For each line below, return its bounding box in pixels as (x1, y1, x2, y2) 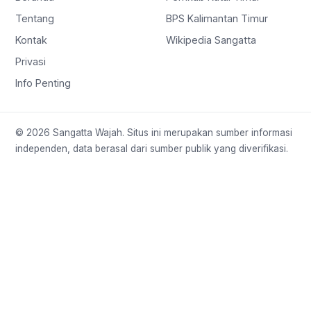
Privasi (15, 55, 46, 67)
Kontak (15, 33, 47, 46)
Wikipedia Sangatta (166, 33, 256, 46)
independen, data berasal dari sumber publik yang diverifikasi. (15, 142, 288, 154)
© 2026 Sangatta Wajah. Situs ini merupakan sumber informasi (15, 126, 292, 138)
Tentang (15, 12, 54, 24)
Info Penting (15, 76, 71, 89)
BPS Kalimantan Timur (166, 12, 268, 24)
